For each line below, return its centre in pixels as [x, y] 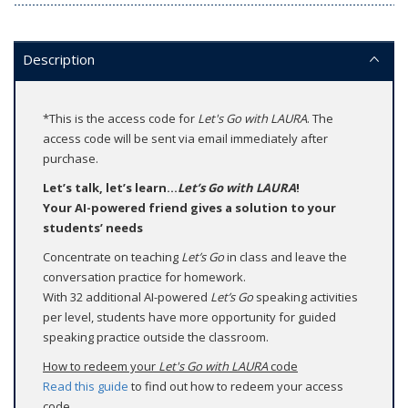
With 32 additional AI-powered [127, 297]
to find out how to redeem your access [236, 387]
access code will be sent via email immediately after [185, 139]
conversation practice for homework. [144, 277]
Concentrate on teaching [112, 257]
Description [59, 60]
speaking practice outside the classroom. [156, 337]
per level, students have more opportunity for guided [189, 317]
